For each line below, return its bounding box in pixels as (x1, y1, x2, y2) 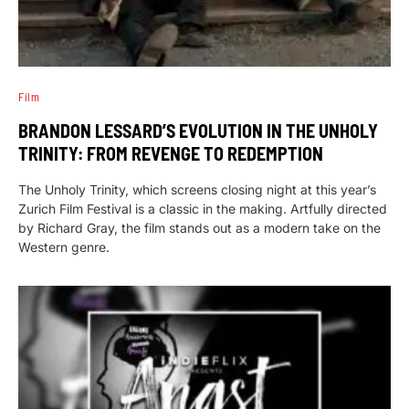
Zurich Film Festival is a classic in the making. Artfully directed (18, 201, 387, 217)
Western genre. (18, 239, 110, 256)
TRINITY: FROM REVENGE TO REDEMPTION (18, 142, 323, 165)
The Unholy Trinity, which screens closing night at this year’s (18, 182, 376, 198)
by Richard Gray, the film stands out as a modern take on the (18, 220, 381, 236)
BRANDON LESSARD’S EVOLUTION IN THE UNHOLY (18, 120, 378, 142)
